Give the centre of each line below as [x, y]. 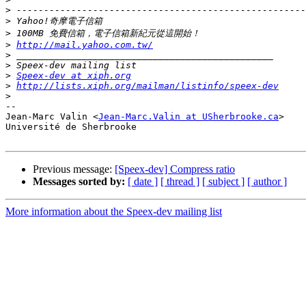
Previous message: [74, 169]
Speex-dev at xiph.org [74, 76]
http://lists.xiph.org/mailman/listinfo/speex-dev [148, 86]
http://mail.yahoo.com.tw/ [85, 45]
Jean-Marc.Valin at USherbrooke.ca [189, 117]
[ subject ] [223, 182]
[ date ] [143, 182]
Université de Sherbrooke [71, 127]
